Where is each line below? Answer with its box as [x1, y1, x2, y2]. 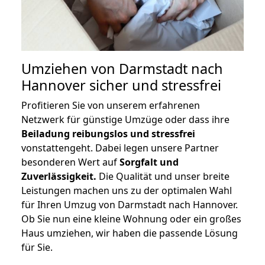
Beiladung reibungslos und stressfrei [21, 127, 195, 141]
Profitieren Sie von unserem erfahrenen [21, 99, 200, 112]
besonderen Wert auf [21, 156, 119, 169]
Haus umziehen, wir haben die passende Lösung [21, 227, 238, 240]
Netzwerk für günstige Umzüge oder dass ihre [21, 113, 230, 127]
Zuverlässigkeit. [21, 170, 96, 183]
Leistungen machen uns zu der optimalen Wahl [21, 184, 232, 198]
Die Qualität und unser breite [96, 170, 230, 183]
